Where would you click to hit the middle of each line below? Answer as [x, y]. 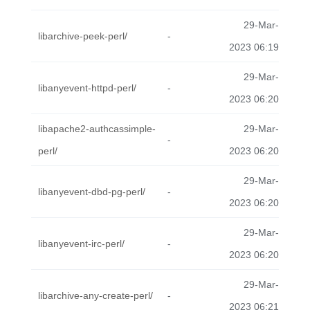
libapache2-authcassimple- [97, 129]
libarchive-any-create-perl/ [95, 295]
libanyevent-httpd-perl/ [87, 88]
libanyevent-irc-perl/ [81, 244]
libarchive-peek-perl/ [83, 36]
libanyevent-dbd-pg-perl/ [92, 192]
